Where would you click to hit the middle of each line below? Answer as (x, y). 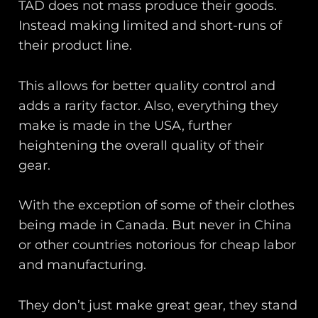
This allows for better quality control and (147, 86)
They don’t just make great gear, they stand (158, 306)
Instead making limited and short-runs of (150, 25)
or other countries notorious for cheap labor (158, 245)
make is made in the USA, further (126, 125)
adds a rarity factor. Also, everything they (149, 105)
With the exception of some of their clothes (157, 205)
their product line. (76, 45)
